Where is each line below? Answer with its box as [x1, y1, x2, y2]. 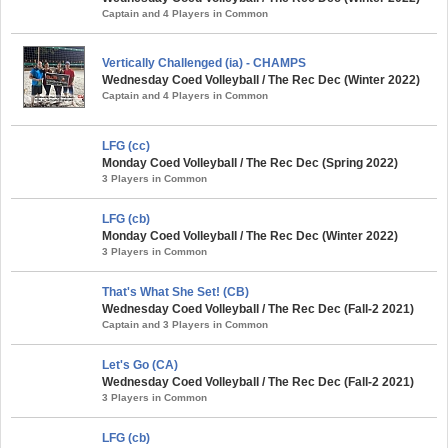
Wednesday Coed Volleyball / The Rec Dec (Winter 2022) [102, 72, 420, 87]
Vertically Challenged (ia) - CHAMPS [102, 55, 306, 70]
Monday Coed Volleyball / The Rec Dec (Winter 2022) [102, 228, 398, 243]
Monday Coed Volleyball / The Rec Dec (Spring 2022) [102, 155, 398, 170]
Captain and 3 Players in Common [102, 318, 268, 330]
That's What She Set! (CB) [102, 284, 249, 299]
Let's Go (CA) [102, 357, 178, 372]
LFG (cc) [102, 138, 150, 153]
